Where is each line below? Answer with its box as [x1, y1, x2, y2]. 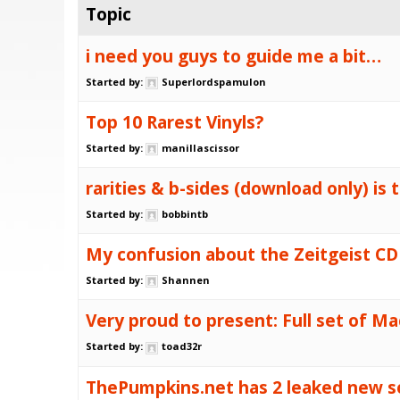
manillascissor [162, 141, 239, 155]
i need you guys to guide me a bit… [86, 44, 381, 69]
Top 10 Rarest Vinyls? [86, 110, 263, 135]
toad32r [162, 339, 202, 354]
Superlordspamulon [162, 75, 266, 89]
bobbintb [162, 207, 208, 221]
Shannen [162, 273, 210, 287]
